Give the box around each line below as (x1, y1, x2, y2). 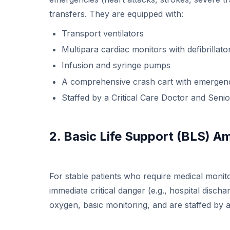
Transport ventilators (62, 28, 144, 39)
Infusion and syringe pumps (62, 60, 170, 71)
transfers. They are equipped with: (49, 8, 183, 19)
